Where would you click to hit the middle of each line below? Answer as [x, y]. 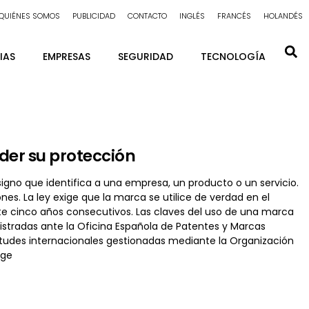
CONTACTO [147, 16]
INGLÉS [192, 16]
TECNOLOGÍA [233, 56]
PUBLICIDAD [94, 16]
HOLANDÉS [283, 16]
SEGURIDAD [146, 56]
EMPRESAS [67, 56]
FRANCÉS [234, 16]
